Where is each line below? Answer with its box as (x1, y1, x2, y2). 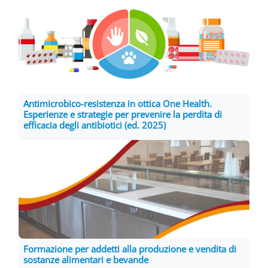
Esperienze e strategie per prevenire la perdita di (23, 108, 222, 120)
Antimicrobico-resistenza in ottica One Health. (23, 97, 212, 109)
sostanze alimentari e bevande (23, 254, 148, 266)
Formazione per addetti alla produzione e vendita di (23, 243, 236, 255)
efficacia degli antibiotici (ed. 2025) (23, 118, 166, 131)
